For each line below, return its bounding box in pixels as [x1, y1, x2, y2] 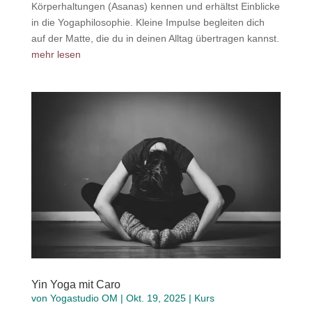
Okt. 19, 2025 [125, 292, 186, 304]
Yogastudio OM [49, 292, 118, 304]
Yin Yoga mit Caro [31, 278, 120, 290]
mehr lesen [31, 48, 81, 60]
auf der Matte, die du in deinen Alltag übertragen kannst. [31, 32, 279, 44]
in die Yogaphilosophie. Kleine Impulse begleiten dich [31, 16, 265, 28]
